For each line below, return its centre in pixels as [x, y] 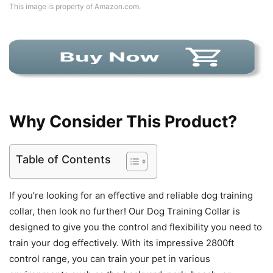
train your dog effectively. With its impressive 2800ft [122, 243]
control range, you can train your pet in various [110, 258]
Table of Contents [63, 159]
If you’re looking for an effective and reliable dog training [131, 195]
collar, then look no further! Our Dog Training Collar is [125, 211]
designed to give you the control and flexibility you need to [136, 227]
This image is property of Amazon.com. [75, 6]
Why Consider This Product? [123, 121]
